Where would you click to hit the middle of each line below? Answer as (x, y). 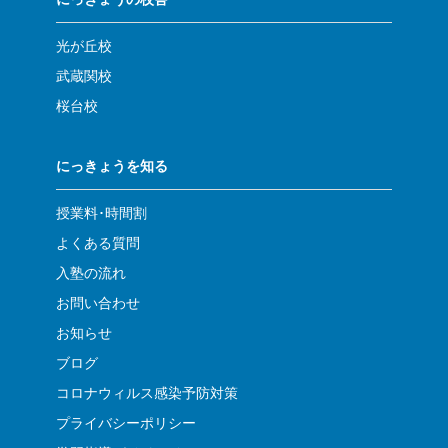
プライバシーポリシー (126, 423)
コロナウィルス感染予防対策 (147, 393)
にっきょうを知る (112, 166)
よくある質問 (98, 243)
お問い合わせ (98, 303)
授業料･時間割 (101, 213)
